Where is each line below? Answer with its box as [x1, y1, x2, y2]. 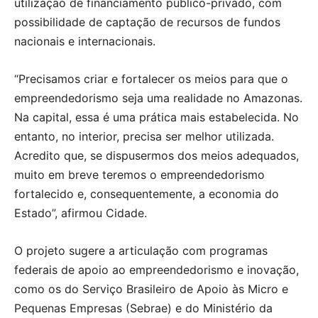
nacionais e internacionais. [14, 33, 155, 48]
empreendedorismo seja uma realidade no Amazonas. [14, 90, 302, 105]
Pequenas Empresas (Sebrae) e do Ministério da [14, 300, 273, 315]
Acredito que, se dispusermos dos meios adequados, [14, 148, 299, 163]
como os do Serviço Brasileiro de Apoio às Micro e [14, 281, 288, 296]
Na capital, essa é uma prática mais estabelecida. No [14, 109, 299, 124]
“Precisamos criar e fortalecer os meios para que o [14, 71, 288, 86]
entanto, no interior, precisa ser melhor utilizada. [14, 128, 274, 143]
